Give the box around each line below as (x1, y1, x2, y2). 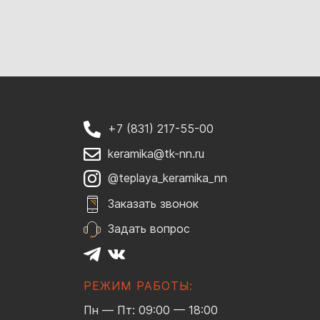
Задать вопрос (108, 221, 190, 236)
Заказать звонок (108, 196, 199, 211)
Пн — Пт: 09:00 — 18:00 (84, 303, 218, 318)
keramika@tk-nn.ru (108, 146, 204, 161)
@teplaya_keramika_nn (108, 171, 227, 186)
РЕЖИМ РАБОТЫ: (84, 279, 193, 294)
